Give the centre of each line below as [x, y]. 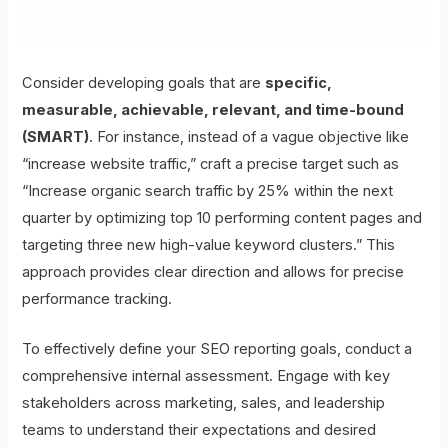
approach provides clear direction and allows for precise [213, 272]
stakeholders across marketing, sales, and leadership [204, 403]
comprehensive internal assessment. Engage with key [206, 376]
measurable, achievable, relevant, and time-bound [213, 110]
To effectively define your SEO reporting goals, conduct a [217, 349]
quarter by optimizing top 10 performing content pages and [222, 218]
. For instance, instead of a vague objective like [249, 137]
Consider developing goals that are [144, 83]
